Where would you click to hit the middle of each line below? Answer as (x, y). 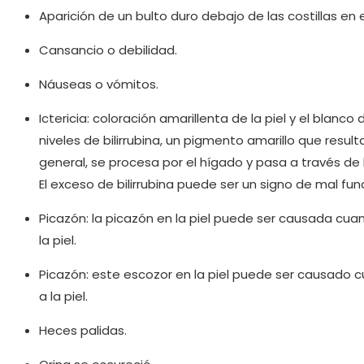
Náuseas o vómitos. (99, 84)
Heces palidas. (83, 331)
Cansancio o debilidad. (108, 50)
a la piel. (63, 297)
